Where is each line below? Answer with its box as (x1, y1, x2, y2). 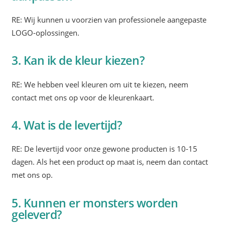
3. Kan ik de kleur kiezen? (12, 52, 145, 69)
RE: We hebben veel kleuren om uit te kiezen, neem (12, 79, 189, 90)
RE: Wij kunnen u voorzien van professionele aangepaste (12, 14, 207, 25)
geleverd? (12, 206, 62, 223)
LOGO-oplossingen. (12, 27, 80, 38)
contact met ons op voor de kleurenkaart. (12, 92, 155, 103)
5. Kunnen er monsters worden (12, 195, 178, 211)
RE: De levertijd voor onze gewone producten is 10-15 (12, 144, 198, 155)
